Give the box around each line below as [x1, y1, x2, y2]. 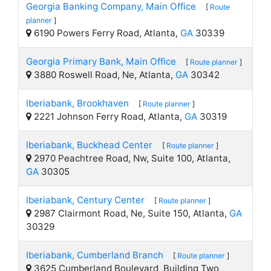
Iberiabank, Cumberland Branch [26, 249, 163, 261]
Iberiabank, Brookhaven [26, 97, 129, 109]
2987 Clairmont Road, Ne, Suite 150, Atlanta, [31, 207, 229, 219]
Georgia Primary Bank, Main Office [26, 56, 176, 67]
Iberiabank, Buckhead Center [26, 139, 152, 151]
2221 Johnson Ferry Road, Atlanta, [31, 111, 184, 122]
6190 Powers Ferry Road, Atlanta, [31, 27, 180, 39]
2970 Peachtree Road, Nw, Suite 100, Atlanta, [31, 152, 230, 164]
